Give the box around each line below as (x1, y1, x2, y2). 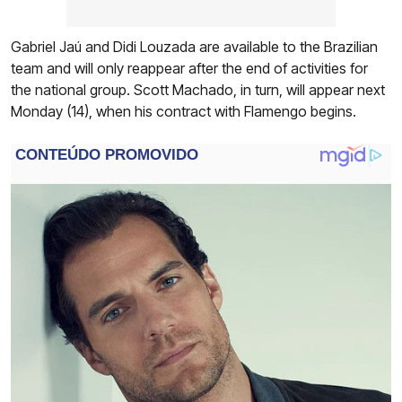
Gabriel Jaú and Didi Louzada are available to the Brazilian (11, 38, 378, 57)
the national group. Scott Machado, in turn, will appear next (11, 81, 385, 100)
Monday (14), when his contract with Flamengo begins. (11, 102, 356, 121)
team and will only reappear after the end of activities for (11, 59, 368, 78)
